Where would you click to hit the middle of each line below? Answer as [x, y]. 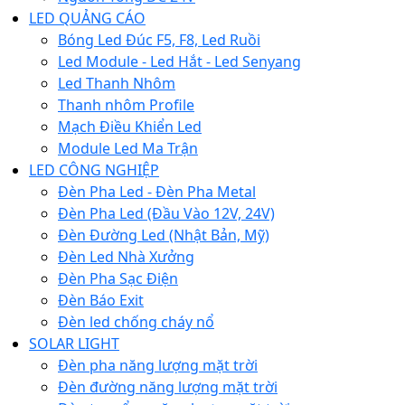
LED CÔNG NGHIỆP [94, 170]
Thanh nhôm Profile [126, 104]
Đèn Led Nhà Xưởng [126, 256]
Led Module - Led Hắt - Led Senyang [179, 61]
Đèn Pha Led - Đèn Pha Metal [157, 191]
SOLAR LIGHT [74, 343]
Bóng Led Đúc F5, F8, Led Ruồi [159, 39]
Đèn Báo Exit [101, 300]
